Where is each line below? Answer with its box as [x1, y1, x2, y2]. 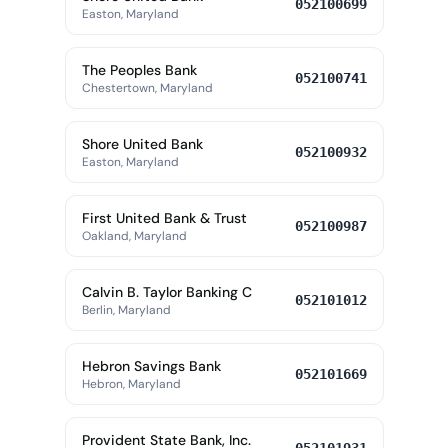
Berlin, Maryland [81, 302, 171, 318]
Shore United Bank [81, 135, 203, 153]
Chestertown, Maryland [81, 80, 213, 96]
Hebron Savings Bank [81, 357, 221, 375]
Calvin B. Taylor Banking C [81, 283, 252, 301]
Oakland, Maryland [81, 228, 187, 244]
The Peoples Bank [81, 61, 197, 79]
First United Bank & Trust [81, 209, 247, 227]
